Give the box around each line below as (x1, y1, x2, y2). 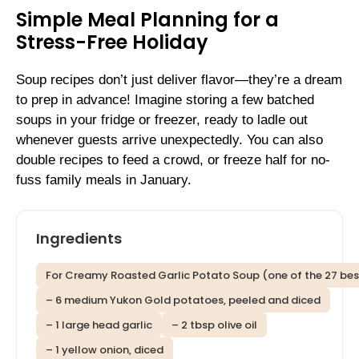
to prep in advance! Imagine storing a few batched (16, 91, 314, 107)
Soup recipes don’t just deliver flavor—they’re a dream (16, 71, 342, 87)
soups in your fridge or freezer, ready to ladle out (16, 111, 308, 127)
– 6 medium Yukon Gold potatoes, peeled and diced (46, 292, 321, 309)
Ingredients (36, 228, 122, 249)
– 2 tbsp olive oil (171, 317, 257, 333)
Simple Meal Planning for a (16, 6, 279, 33)
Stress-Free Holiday (16, 28, 208, 55)
